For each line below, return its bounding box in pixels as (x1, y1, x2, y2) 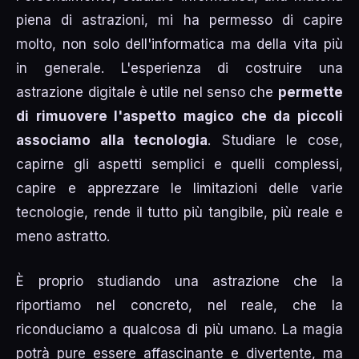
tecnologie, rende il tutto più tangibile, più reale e (16, 204, 343, 221)
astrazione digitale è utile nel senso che (16, 84, 278, 101)
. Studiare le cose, (208, 132, 343, 149)
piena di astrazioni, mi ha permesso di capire (16, 12, 343, 29)
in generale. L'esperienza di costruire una (16, 60, 343, 77)
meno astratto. (16, 228, 111, 245)
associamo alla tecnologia (16, 132, 208, 149)
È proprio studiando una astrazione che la (16, 272, 343, 289)
